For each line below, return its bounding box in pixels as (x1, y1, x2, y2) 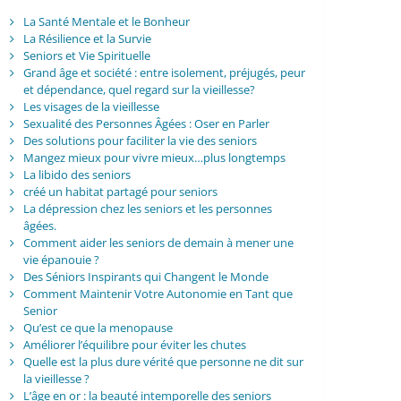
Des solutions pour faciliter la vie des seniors (22, 132, 257, 149)
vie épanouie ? (22, 252, 99, 269)
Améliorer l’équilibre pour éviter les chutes (22, 337, 246, 354)
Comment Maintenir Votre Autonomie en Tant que (22, 286, 293, 303)
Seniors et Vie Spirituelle (22, 47, 150, 64)
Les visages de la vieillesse (22, 98, 159, 115)
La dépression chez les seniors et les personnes (22, 200, 272, 218)
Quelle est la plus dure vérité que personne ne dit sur (22, 354, 303, 371)
